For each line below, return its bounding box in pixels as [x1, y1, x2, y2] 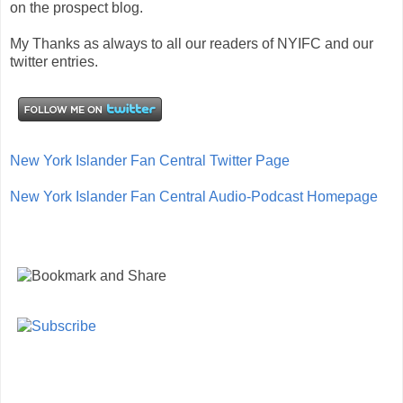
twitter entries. [10, 53, 98, 69]
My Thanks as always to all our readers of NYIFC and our [10, 35, 373, 51]
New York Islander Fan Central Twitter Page [10, 152, 290, 168]
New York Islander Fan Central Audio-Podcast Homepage [10, 188, 378, 204]
